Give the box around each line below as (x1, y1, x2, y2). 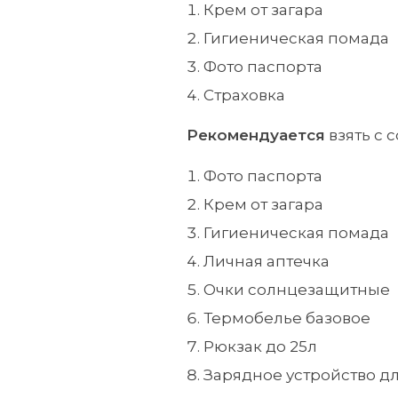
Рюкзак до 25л (203, 338, 317, 355)
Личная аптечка (203, 252, 330, 270)
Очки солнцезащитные (203, 281, 390, 298)
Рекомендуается (187, 126, 325, 144)
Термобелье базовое (203, 309, 370, 327)
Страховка (203, 86, 285, 104)
